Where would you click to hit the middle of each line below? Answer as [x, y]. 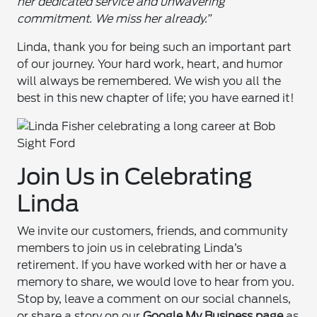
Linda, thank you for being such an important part [155, 47]
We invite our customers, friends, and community [152, 231]
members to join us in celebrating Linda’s [130, 248]
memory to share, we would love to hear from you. [156, 282]
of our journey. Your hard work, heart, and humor [150, 64]
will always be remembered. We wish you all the [149, 81]
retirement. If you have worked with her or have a [152, 265]
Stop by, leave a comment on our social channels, [154, 299]
